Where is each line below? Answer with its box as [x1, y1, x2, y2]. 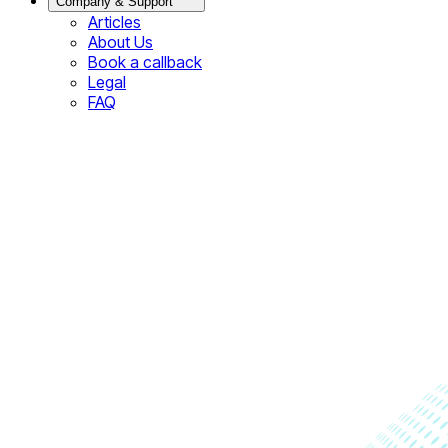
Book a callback [88, 52, 202, 72]
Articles [88, 12, 141, 32]
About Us [88, 32, 153, 52]
